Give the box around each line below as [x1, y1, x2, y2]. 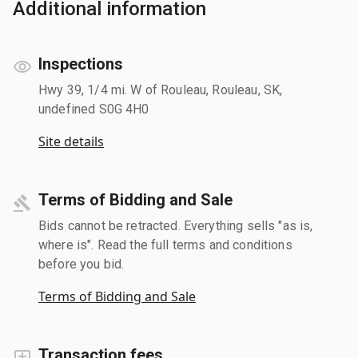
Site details [38, 132, 104, 150]
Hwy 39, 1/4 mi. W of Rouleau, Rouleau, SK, [38, 82, 283, 97]
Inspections [38, 54, 123, 74]
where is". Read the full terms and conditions [38, 237, 292, 253]
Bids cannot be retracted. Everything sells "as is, [38, 217, 313, 233]
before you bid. [38, 256, 125, 272]
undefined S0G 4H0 [38, 101, 149, 117]
